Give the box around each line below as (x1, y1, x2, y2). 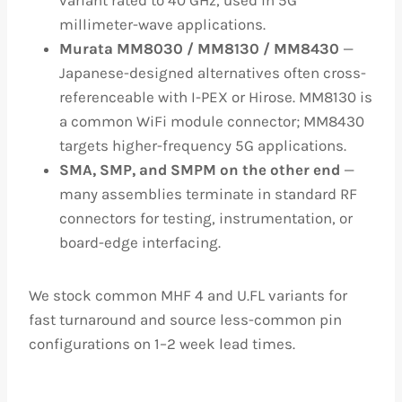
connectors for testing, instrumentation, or (59, 209, 353, 227)
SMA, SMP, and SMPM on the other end (59, 161, 340, 179)
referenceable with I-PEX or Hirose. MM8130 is (59, 88, 372, 106)
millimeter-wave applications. (59, 15, 266, 33)
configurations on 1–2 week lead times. (29, 335, 295, 353)
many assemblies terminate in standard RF (59, 185, 357, 203)
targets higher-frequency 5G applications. (59, 136, 346, 154)
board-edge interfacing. (59, 233, 221, 251)
